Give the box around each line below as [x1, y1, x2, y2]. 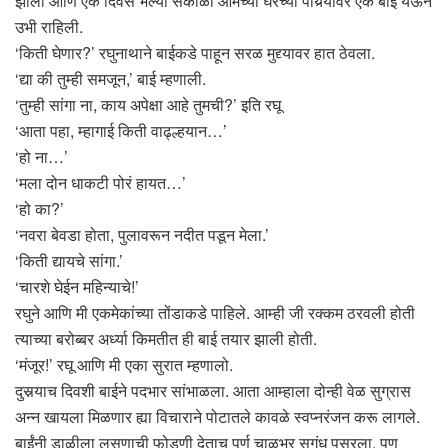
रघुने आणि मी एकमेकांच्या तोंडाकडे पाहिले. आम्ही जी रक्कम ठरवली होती [15, 301, 415, 325]
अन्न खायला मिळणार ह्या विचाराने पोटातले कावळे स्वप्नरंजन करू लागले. [15, 405, 420, 429]
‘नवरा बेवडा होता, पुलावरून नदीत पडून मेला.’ [15, 223, 269, 247]
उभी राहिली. [15, 15, 83, 39]
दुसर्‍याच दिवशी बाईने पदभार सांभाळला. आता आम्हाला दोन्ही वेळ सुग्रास [15, 379, 411, 403]
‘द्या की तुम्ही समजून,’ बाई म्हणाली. [15, 67, 206, 91]
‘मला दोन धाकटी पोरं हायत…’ [15, 171, 186, 195]
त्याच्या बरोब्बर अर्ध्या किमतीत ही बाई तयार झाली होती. [15, 327, 317, 351]
